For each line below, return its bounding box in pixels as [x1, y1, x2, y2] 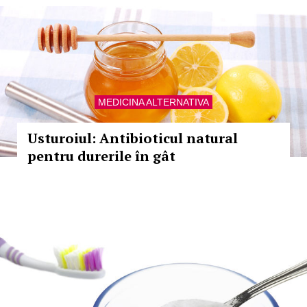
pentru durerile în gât [27, 147, 175, 165]
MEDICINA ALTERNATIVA [98, 97, 209, 108]
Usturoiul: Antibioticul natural [27, 129, 238, 147]
